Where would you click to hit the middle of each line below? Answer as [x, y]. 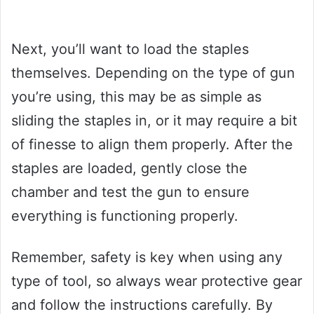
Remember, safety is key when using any [147, 258]
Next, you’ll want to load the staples [130, 49]
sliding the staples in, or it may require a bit [154, 121]
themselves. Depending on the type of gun [153, 73]
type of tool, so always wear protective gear [157, 281]
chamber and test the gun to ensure [130, 192]
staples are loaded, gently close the [129, 169]
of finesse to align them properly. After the [152, 145]
